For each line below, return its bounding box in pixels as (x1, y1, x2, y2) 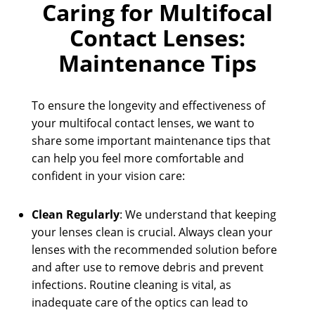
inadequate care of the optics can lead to (31, 295, 248, 311)
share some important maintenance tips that (31, 133, 271, 149)
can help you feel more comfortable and (31, 150, 244, 167)
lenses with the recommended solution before (31, 242, 277, 258)
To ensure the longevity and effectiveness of (31, 98, 265, 114)
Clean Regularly (31, 207, 120, 223)
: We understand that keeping (119, 207, 276, 223)
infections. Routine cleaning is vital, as (31, 277, 231, 293)
